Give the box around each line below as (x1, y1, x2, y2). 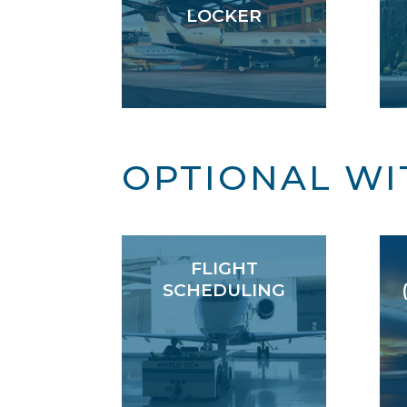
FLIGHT (190, 258, 258, 280)
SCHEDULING (163, 280, 286, 302)
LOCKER (186, 5, 263, 27)
